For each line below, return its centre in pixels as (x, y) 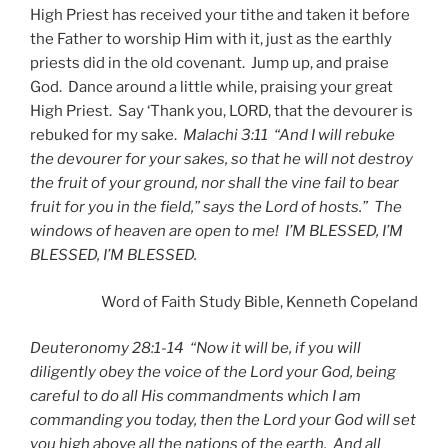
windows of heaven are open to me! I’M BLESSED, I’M (216, 231)
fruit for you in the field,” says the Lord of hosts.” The (216, 207)
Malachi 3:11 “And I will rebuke (289, 135)
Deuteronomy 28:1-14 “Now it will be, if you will (195, 348)
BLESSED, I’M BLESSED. (113, 255)
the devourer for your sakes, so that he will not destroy (221, 159)
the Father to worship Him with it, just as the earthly (211, 39)
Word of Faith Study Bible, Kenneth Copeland (259, 301)
